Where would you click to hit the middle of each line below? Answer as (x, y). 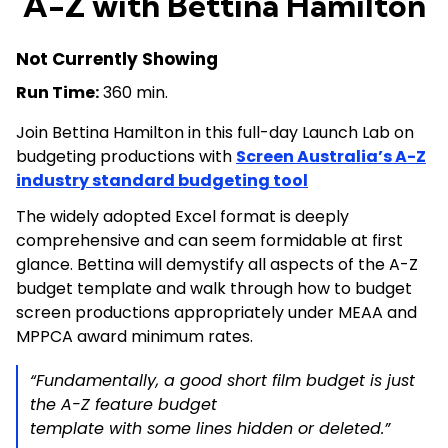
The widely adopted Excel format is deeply (182, 216)
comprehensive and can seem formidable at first (209, 240)
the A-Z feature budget (123, 404)
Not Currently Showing (117, 59)
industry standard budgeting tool (162, 180)
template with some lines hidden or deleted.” (212, 428)
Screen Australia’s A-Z (331, 156)
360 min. (133, 92)
